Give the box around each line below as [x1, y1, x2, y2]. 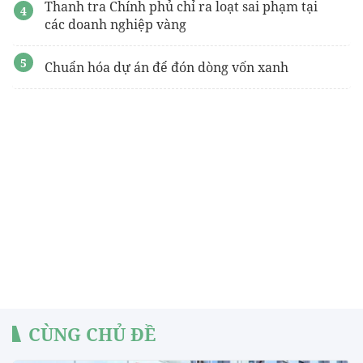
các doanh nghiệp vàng [45, 15, 186, 33]
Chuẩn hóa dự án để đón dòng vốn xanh [45, 58, 288, 76]
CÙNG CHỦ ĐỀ [28, 321, 156, 346]
